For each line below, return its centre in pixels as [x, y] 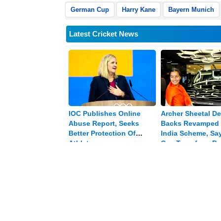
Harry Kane [139, 10]
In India [173, 153]
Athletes [83, 143]
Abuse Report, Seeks [104, 123]
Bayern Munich [191, 10]
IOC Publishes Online [105, 113]
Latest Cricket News [104, 34]
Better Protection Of [102, 133]
